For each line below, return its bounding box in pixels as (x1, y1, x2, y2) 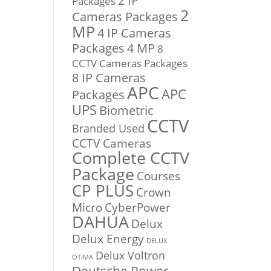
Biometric (99, 102, 154, 119)
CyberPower (105, 199, 171, 216)
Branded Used (72, 120, 145, 136)
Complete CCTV (72, 147, 190, 169)
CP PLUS (72, 180, 134, 202)
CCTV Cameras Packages (72, 56, 188, 71)
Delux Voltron (96, 247, 166, 263)
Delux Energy (72, 230, 145, 247)
